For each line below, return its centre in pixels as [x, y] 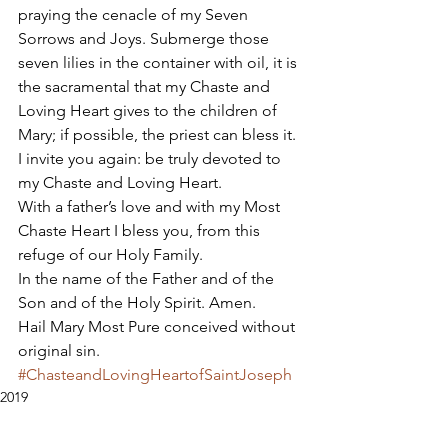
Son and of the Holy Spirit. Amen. [139, 302]
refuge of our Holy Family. [112, 254]
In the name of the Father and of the [148, 278]
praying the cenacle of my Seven [135, 14]
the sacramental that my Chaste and [146, 86]
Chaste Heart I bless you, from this [141, 230]
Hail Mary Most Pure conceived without [158, 326]
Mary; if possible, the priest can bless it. [159, 134]
